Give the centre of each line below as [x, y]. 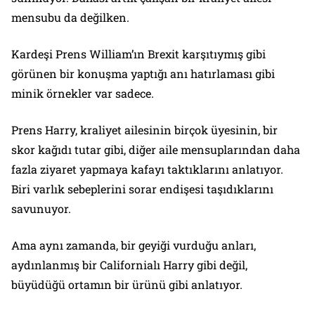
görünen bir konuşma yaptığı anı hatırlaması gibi [143, 73]
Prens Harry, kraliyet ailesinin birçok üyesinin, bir [144, 129]
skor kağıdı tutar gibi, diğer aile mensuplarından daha [156, 149]
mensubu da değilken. [70, 17]
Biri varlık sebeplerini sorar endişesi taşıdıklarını [142, 188]
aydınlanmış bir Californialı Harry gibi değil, [129, 264]
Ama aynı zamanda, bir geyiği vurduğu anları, [134, 245]
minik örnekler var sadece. [83, 93]
